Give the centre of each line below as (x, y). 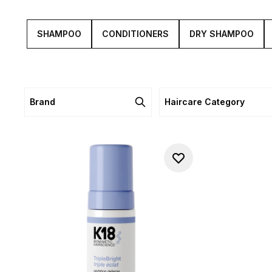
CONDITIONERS (135, 34)
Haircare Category (205, 102)
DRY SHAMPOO (222, 34)
